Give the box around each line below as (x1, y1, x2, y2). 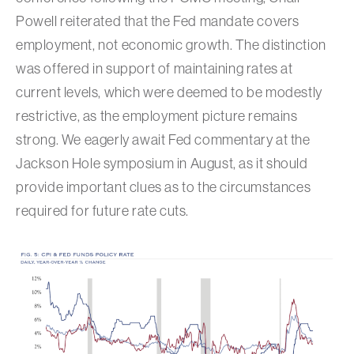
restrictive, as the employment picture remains (16, 108, 298, 125)
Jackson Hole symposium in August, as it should (16, 156, 308, 172)
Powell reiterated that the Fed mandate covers (16, 13, 300, 30)
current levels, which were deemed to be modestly (16, 85, 322, 101)
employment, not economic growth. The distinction (16, 37, 326, 54)
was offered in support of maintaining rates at (16, 61, 293, 77)
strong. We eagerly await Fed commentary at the (16, 132, 311, 149)
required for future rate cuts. (16, 203, 190, 220)
